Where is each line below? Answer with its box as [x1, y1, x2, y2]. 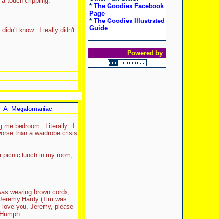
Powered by [127, 49, 165, 57]
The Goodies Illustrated [93, 17, 165, 24]
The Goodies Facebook [93, 2, 164, 10]
